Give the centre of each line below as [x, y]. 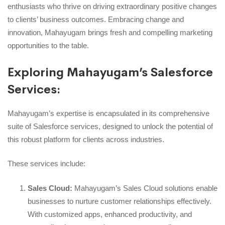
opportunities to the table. [48, 46]
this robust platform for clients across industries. [86, 139]
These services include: [46, 164]
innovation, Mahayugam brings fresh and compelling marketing [110, 33]
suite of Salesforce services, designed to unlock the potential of [110, 126]
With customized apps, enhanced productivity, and [110, 214]
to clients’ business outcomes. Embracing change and [96, 20]
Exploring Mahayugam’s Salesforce [110, 72]
